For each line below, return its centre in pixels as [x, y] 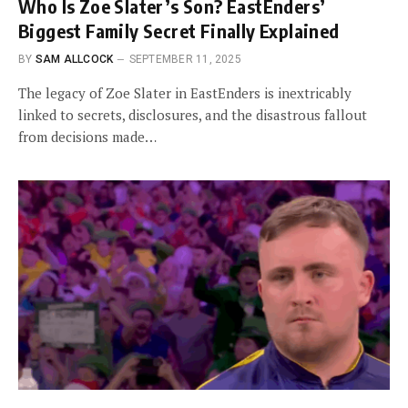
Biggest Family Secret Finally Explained [179, 31]
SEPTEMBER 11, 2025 [185, 59]
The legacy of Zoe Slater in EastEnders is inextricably [185, 93]
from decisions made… [87, 137]
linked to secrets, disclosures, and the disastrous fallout [193, 115]
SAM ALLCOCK [74, 59]
